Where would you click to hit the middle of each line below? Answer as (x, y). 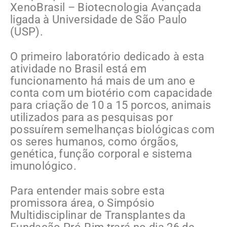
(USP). (27, 32)
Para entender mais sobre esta (87, 191)
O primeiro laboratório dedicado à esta (107, 57)
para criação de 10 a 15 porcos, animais (111, 105)
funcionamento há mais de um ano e (103, 81)
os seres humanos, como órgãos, (94, 142)
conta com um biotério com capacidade (111, 93)
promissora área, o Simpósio (83, 203)
